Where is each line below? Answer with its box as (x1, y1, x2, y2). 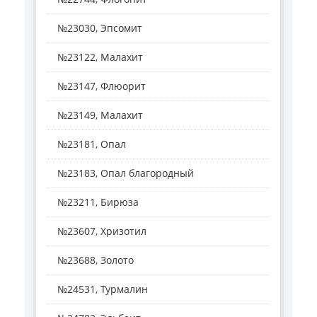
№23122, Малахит (57, 50, 143, 64)
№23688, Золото (57, 253, 134, 267)
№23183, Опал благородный (57, 166, 194, 180)
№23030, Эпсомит (57, 21, 142, 35)
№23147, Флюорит (57, 79, 146, 93)
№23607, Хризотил (57, 224, 146, 238)
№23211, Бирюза (57, 195, 139, 209)
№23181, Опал (57, 137, 126, 151)
